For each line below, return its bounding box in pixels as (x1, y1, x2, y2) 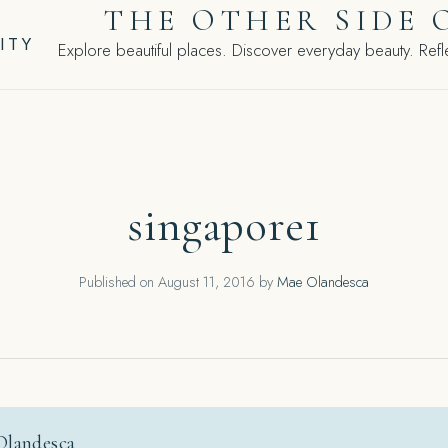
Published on (79, 271, 158, 292)
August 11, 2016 (158, 271, 255, 292)
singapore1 (127, 198, 321, 253)
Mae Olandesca (277, 271, 369, 292)
